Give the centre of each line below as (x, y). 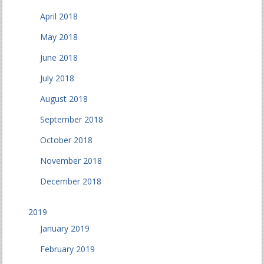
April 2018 (59, 16)
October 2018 (67, 140)
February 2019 (68, 249)
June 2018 (59, 57)
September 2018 (72, 119)
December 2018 (71, 181)
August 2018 (64, 99)
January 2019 (65, 228)
